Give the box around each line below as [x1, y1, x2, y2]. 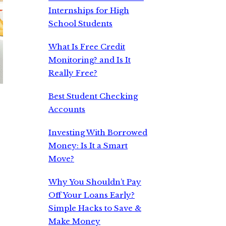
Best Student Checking [48, 91, 138, 101]
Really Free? [48, 68, 97, 78]
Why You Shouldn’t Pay [48, 177, 141, 187]
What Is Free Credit [48, 42, 125, 51]
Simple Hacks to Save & [48, 203, 141, 213]
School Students [48, 19, 112, 28]
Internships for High [48, 6, 129, 15]
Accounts [48, 104, 85, 114]
